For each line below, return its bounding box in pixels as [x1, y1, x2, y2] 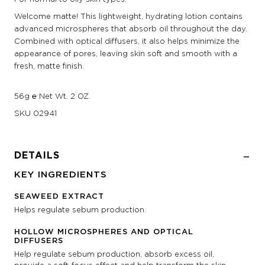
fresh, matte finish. [14, 61, 84, 71]
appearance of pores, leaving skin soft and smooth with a [14, 49, 237, 59]
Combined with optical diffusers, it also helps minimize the [14, 36, 240, 46]
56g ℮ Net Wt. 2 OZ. [14, 91, 91, 101]
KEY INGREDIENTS [14, 169, 107, 180]
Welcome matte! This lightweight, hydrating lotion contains [14, 11, 243, 21]
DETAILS [14, 149, 60, 162]
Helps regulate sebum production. [14, 205, 146, 215]
